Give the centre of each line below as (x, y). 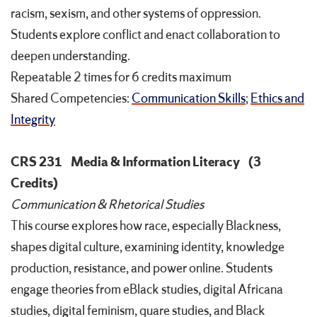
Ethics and (277, 99)
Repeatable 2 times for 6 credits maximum (121, 77)
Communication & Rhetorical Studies (107, 205)
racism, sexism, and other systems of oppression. (136, 14)
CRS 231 (36, 162)
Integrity (33, 120)
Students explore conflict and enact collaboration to (145, 35)
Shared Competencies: (71, 99)
